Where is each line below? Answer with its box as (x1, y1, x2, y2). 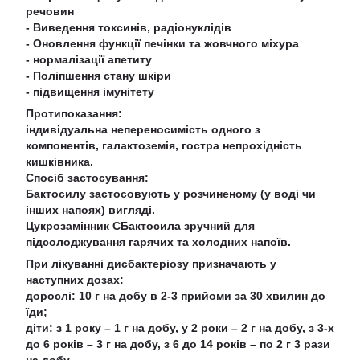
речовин (26, 5, 74, 18)
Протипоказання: (26, 107, 122, 120)
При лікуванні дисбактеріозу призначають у (26, 257, 276, 270)
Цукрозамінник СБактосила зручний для (26, 219, 255, 232)
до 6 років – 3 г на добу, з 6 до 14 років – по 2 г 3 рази (26, 337, 330, 350)
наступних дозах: (26, 273, 124, 286)
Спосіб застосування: (26, 171, 149, 184)
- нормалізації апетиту (26, 53, 152, 66)
